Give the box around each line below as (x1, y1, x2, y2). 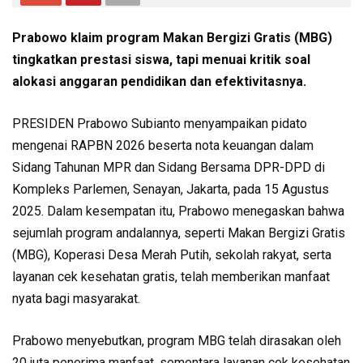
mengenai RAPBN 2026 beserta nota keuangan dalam (12, 138, 314, 154)
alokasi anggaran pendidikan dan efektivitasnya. (12, 74, 306, 90)
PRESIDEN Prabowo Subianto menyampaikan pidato (12, 116, 307, 132)
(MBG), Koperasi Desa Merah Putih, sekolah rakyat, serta (12, 247, 331, 263)
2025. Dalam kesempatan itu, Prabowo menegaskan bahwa (12, 203, 344, 220)
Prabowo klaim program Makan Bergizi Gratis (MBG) (12, 30, 332, 46)
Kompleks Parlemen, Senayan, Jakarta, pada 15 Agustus (12, 181, 329, 198)
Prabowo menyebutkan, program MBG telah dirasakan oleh (12, 333, 341, 349)
